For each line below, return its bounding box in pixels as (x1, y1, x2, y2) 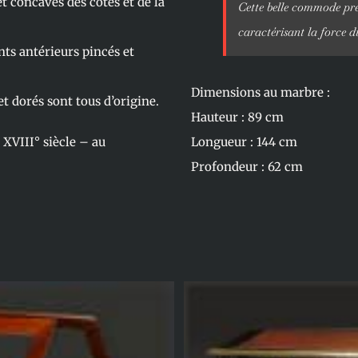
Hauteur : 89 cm (191, 109, 284, 125)
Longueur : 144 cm (191, 134, 297, 149)
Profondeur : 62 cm (191, 159, 303, 174)
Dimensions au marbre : (191, 85, 330, 100)
